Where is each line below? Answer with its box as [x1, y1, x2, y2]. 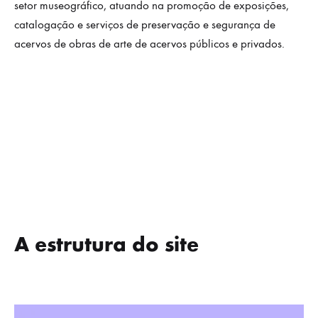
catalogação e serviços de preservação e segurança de [14, 18, 275, 33]
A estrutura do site [14, 231, 199, 258]
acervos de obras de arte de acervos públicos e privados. [14, 37, 285, 52]
